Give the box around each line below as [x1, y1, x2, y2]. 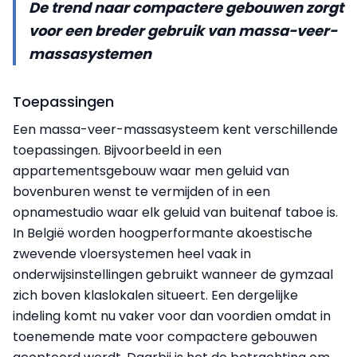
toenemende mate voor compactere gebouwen [13, 327, 317, 346]
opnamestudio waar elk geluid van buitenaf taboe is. [13, 202, 338, 222]
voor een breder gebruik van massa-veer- [29, 20, 337, 41]
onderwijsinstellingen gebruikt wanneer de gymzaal [13, 265, 333, 284]
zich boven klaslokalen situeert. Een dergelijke [13, 285, 298, 304]
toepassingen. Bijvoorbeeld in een [13, 140, 222, 159]
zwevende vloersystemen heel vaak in [13, 244, 251, 263]
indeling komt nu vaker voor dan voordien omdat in [13, 306, 331, 325]
